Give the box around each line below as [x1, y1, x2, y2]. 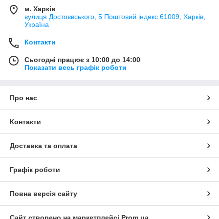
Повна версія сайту [10, 189, 77, 197]
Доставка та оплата [10, 141, 77, 150]
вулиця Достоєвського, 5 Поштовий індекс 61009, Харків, [24, 12, 205, 21]
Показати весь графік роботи [24, 63, 127, 71]
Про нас [10, 93, 37, 102]
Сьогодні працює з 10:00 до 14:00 [24, 55, 140, 64]
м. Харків [24, 4, 56, 13]
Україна [24, 20, 49, 28]
